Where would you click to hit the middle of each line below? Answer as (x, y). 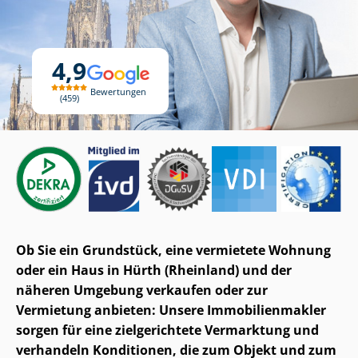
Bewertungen (118, 91)
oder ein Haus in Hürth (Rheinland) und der (154, 270)
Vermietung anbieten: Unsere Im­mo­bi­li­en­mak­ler (171, 310)
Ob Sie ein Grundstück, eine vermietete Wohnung (173, 250)
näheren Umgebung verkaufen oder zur (142, 290)
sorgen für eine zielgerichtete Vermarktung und (167, 330)
